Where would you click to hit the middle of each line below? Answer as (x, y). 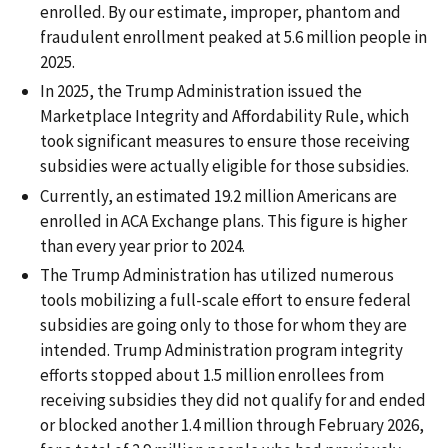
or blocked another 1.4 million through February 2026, (232, 424)
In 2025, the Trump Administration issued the (201, 91)
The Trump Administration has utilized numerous (217, 274)
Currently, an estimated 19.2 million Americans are (218, 195)
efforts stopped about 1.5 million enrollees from (212, 374)
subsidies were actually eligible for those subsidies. (226, 166)
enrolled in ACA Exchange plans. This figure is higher (223, 220)
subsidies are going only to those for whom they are (223, 324)
